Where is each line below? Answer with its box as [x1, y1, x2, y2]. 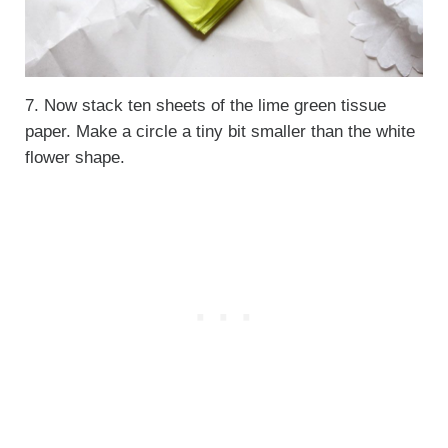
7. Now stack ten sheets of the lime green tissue [24, 96, 386, 116]
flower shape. [24, 148, 125, 168]
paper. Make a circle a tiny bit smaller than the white [24, 122, 415, 142]
